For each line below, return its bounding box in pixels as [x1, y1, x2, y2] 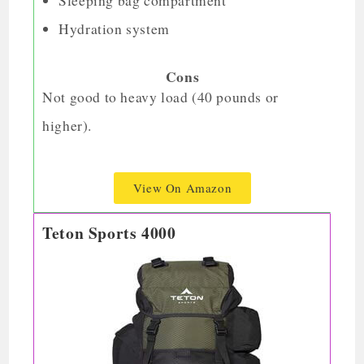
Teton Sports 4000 [42, 221, 176, 245]
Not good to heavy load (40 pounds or [42, 88, 279, 107]
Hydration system [58, 19, 170, 39]
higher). [42, 116, 93, 136]
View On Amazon [132, 180, 232, 197]
